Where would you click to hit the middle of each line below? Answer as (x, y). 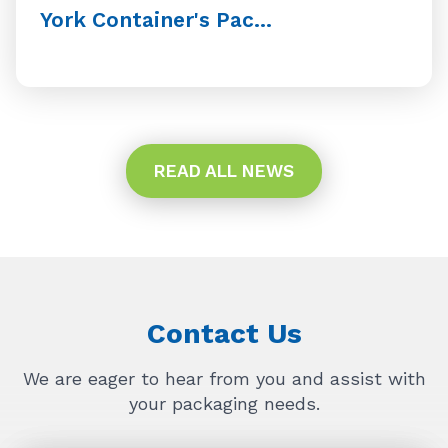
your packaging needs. (224, 403)
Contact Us (224, 333)
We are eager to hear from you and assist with (224, 378)
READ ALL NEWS (224, 170)
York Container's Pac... (156, 19)
